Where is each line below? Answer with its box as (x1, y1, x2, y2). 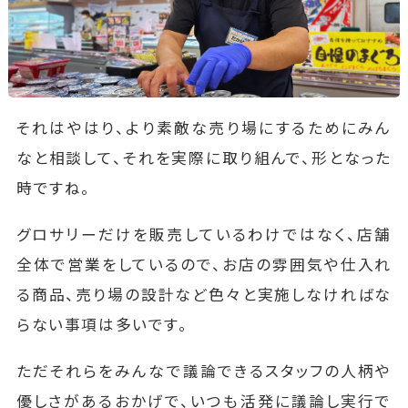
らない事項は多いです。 (15, 313, 189, 336)
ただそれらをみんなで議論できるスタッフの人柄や (15, 360, 393, 382)
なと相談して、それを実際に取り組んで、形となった (15, 147, 393, 169)
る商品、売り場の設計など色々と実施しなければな (15, 283, 393, 306)
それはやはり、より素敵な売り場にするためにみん (15, 117, 393, 139)
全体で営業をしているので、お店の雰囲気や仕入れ (15, 253, 393, 276)
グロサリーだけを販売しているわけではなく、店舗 (15, 223, 393, 246)
